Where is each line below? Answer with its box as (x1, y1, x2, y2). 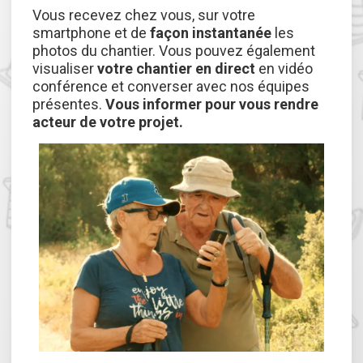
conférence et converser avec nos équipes (32, 77, 310, 95)
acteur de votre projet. (32, 113, 184, 130)
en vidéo (255, 59, 314, 77)
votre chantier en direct (97, 59, 256, 77)
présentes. (32, 95, 106, 113)
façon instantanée (150, 23, 272, 41)
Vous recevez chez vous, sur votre (32, 6, 256, 23)
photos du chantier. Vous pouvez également (32, 41, 316, 59)
